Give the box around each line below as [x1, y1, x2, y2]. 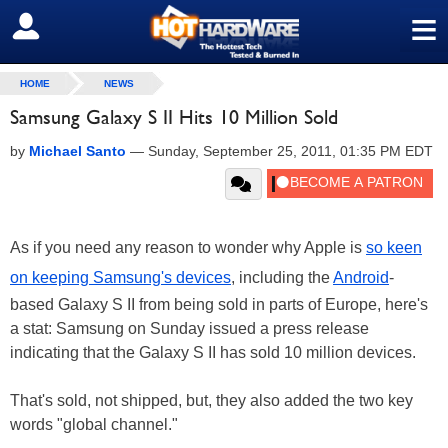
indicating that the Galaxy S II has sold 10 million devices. [10, 344, 416, 361]
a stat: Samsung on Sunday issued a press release [10, 320, 369, 337]
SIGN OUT [15, 17, 102, 37]
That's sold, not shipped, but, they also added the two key [10, 392, 413, 409]
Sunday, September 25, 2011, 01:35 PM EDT [148, 143, 433, 159]
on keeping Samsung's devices [10, 269, 231, 286]
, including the [231, 269, 333, 286]
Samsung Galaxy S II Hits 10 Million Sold [10, 105, 338, 129]
